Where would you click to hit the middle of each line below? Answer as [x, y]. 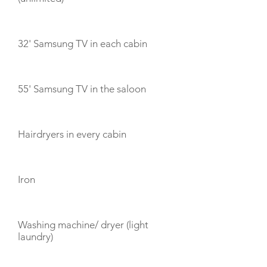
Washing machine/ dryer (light [83, 225]
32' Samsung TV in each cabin [83, 44]
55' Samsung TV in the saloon [82, 89]
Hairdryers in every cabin [72, 134]
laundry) [35, 237]
